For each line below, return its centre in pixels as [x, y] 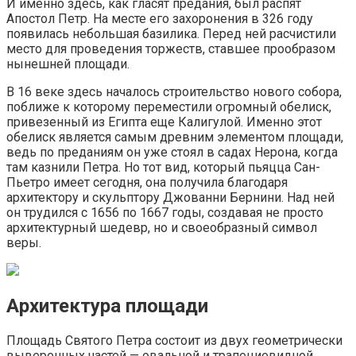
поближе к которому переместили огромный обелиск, [169, 107]
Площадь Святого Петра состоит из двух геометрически [174, 341]
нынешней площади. [68, 64]
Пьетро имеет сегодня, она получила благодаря [147, 183]
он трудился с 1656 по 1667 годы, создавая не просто [165, 213]
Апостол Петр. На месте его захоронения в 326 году [160, 19]
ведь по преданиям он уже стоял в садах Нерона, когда [172, 153]
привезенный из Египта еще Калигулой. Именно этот [164, 122]
